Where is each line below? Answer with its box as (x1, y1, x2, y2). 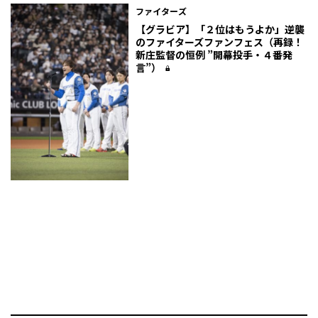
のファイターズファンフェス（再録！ (136, 34, 304, 49)
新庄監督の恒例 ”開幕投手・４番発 (136, 47, 293, 62)
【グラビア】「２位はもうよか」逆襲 (136, 21, 305, 36)
